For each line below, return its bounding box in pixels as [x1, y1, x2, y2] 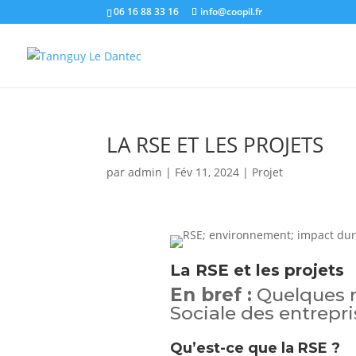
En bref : [169, 283, 252, 306]
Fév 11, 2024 [175, 164, 240, 180]
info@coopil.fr [200, 5, 263, 18]
